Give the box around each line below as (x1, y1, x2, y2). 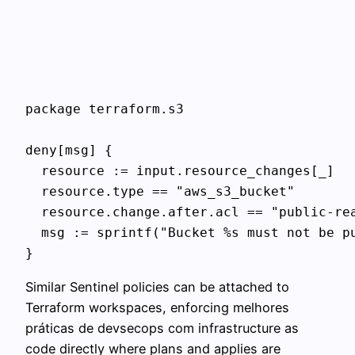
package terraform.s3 (25, 101, 184, 117)
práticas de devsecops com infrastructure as (25, 320, 299, 337)
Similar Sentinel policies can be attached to (25, 279, 289, 296)
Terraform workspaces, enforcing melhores (25, 300, 289, 316)
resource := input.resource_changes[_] (25, 163, 334, 179)
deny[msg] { (25, 143, 113, 158)
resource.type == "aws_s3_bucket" (25, 184, 295, 200)
